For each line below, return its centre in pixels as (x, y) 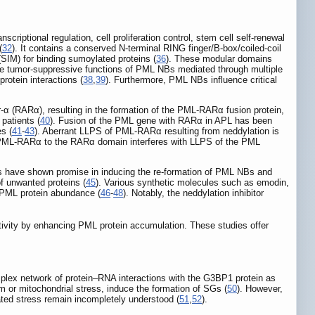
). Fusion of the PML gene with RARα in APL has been (161, 121)
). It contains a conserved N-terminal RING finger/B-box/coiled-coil (147, 49)
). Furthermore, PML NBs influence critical (191, 80)
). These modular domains (219, 59)
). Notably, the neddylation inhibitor (193, 193)
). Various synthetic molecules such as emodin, (192, 183)
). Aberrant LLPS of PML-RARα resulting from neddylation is (157, 131)
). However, (260, 288)
